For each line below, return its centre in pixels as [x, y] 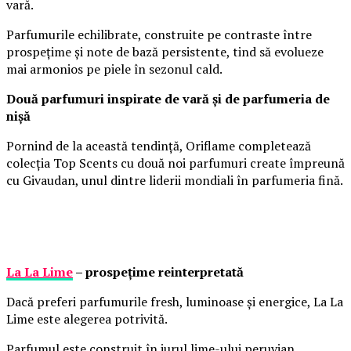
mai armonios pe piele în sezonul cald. [114, 69]
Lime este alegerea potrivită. [87, 319]
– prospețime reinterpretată [158, 272]
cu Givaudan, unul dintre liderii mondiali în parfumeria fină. [175, 181]
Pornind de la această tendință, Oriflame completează [159, 146]
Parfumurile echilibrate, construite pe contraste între [159, 35]
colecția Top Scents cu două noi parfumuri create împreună [175, 163]
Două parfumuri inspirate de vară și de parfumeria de [168, 99]
